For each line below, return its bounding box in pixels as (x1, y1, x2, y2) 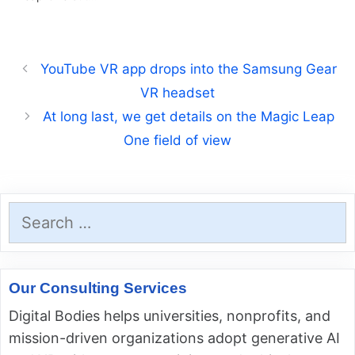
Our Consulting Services (9, 280, 187, 297)
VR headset (140, 85, 215, 101)
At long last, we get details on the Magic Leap (42, 109, 334, 125)
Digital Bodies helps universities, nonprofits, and (9, 307, 330, 325)
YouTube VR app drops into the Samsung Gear (40, 61, 337, 78)
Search (8, 204, 55, 221)
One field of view (124, 132, 231, 149)
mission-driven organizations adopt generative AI (9, 330, 340, 347)
